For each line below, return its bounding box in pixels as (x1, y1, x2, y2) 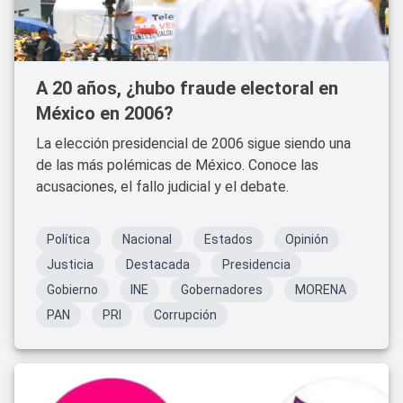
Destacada (126, 257, 190, 272)
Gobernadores (181, 282, 263, 297)
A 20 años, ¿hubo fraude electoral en (36, 77, 338, 99)
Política (47, 232, 90, 246)
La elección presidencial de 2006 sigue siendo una (36, 135, 351, 152)
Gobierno (47, 282, 98, 297)
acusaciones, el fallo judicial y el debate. (36, 178, 289, 195)
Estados (204, 232, 253, 246)
